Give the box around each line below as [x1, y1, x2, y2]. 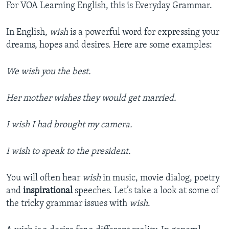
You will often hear [6, 173, 82, 184]
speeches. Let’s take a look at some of [73, 186, 219, 196]
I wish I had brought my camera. [6, 120, 132, 130]
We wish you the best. [6, 67, 91, 77]
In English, [6, 28, 50, 38]
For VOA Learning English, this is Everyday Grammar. [6, 1, 212, 11]
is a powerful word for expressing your [68, 28, 219, 38]
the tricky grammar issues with [6, 199, 129, 209]
